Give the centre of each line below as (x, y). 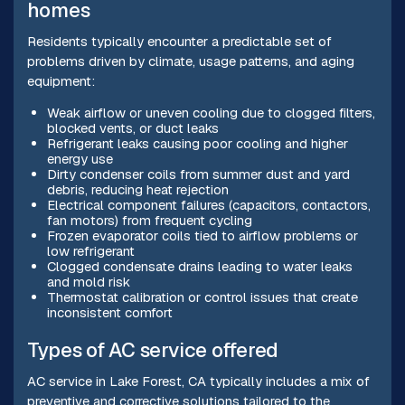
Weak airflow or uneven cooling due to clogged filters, (211, 112)
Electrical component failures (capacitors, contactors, (208, 204)
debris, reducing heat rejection (137, 189)
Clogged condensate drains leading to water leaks (199, 266)
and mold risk (88, 281)
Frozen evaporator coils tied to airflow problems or (202, 235)
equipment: (61, 81)
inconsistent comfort (109, 312)
